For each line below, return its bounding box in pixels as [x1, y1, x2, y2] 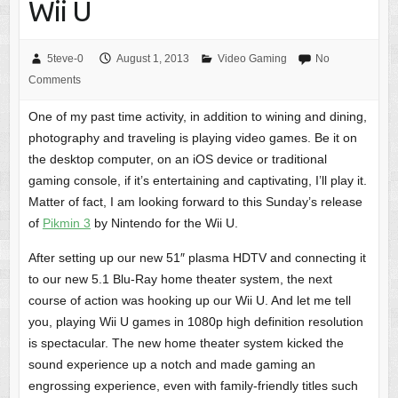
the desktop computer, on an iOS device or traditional [28, 152, 327, 167]
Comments [28, 74, 81, 87]
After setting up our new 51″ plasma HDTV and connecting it [28, 251, 366, 266]
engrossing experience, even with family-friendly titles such [28, 378, 358, 394]
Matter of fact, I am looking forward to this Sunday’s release [28, 195, 362, 210]
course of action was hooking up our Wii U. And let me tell [28, 293, 351, 308]
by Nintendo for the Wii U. [90, 216, 238, 231]
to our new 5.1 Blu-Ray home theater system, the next [28, 272, 332, 287]
